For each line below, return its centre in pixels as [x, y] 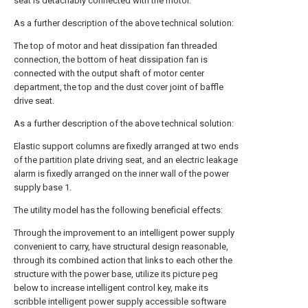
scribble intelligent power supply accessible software [120, 301]
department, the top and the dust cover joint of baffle [119, 87]
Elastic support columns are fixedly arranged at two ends [126, 146]
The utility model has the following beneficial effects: [118, 210]
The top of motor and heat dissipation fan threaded [115, 46]
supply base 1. [43, 187]
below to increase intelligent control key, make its [111, 288]
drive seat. [34, 101]
